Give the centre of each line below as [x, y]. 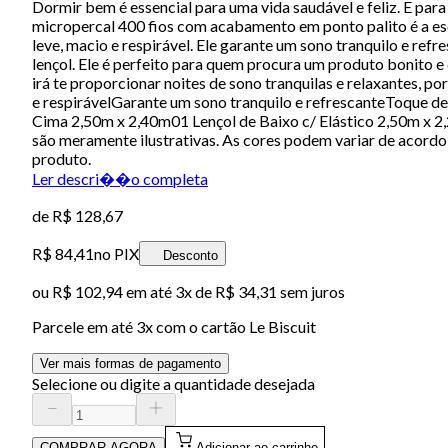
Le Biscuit [282, 326]
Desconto [190, 255]
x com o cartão [197, 326]
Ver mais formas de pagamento [130, 363]
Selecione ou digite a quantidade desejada [173, 383]
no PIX [116, 253]
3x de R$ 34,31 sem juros [260, 291]
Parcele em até [84, 326]
